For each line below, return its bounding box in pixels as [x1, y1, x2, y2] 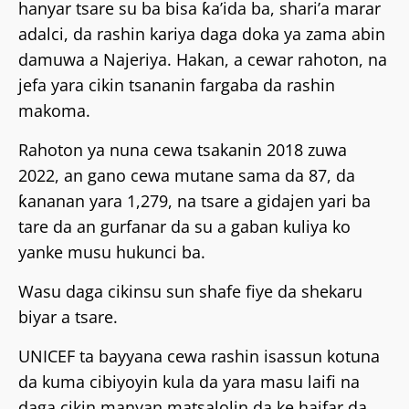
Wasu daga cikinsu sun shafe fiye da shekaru [18, 279, 362, 302]
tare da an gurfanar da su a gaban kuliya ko [18, 215, 351, 237]
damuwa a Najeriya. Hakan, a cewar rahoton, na [18, 47, 387, 70]
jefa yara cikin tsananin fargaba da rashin [18, 73, 335, 96]
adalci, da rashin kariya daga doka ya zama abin [18, 22, 385, 45]
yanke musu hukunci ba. [18, 240, 205, 263]
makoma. [18, 99, 90, 121]
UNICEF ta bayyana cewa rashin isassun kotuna [18, 344, 380, 367]
